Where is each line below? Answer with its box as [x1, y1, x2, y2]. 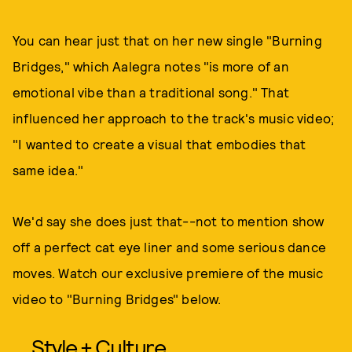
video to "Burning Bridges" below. [13, 291, 222, 306]
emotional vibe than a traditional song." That [13, 84, 290, 100]
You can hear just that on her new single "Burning [13, 32, 322, 48]
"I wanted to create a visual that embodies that [13, 136, 306, 152]
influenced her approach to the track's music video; [13, 110, 335, 126]
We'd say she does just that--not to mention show [13, 213, 324, 229]
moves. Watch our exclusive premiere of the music [13, 265, 324, 280]
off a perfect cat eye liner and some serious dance [13, 239, 327, 255]
